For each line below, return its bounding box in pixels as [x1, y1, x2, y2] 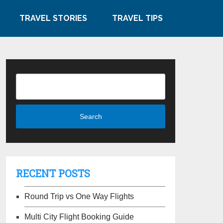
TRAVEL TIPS [112, 13, 163, 23]
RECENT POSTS [16, 166, 91, 180]
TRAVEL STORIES [19, 13, 87, 23]
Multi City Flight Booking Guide [24, 212, 134, 221]
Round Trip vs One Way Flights [24, 192, 134, 201]
